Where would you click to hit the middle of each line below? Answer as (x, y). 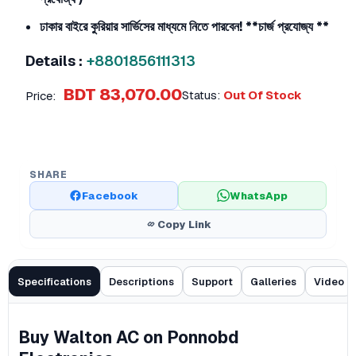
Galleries (273, 281)
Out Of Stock (263, 95)
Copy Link (184, 224)
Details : (54, 61)
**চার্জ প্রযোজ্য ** (287, 27)
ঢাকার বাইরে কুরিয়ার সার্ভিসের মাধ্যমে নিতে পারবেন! (143, 27)
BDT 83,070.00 (123, 95)
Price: (41, 96)
